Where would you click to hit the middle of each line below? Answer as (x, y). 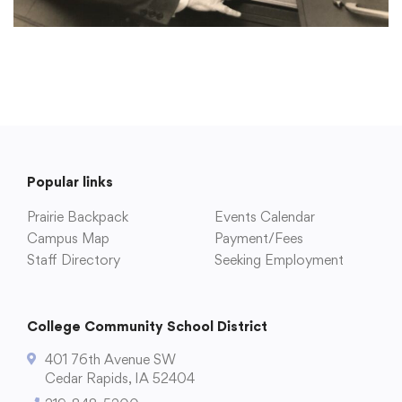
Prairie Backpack (78, 217)
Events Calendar (265, 217)
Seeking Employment (279, 260)
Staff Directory (74, 260)
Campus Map (68, 239)
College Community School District (147, 327)
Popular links (70, 182)
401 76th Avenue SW (110, 360)
